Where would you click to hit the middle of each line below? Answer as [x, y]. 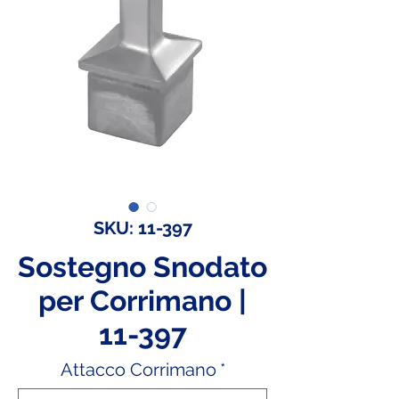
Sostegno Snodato [142, 267]
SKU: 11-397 [142, 228]
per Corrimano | [142, 301]
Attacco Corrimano [138, 370]
